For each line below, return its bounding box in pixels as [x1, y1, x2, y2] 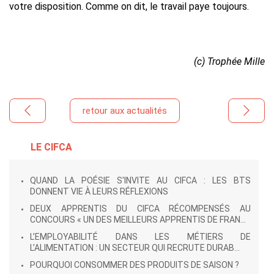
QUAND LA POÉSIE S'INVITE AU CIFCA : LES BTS [30, 176, 251, 185]
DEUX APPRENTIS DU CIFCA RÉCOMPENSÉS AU [30, 204, 251, 213]
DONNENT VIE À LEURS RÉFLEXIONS [30, 187, 168, 196]
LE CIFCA [31, 141, 72, 153]
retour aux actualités [83, 105, 168, 116]
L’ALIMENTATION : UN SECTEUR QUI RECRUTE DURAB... [30, 243, 240, 253]
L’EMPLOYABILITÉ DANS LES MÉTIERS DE [30, 232, 251, 242]
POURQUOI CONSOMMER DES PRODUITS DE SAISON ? [30, 260, 239, 270]
